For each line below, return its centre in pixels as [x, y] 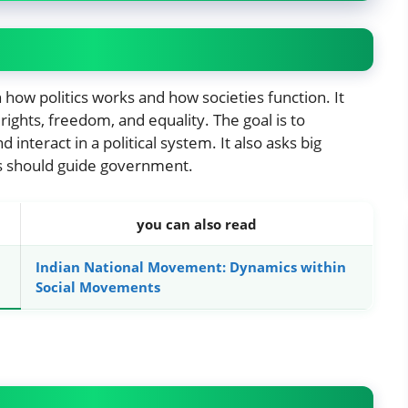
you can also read [197, 224]
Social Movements [98, 287]
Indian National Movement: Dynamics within [191, 267]
